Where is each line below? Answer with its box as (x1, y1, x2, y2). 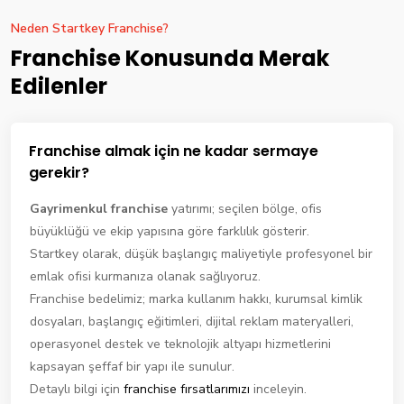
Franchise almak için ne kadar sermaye (29, 141, 318, 162)
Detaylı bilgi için (30, 381, 124, 399)
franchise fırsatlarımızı (124, 381, 250, 399)
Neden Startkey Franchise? (11, 20, 169, 38)
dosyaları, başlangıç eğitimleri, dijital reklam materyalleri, (30, 313, 353, 331)
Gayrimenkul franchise (30, 200, 168, 218)
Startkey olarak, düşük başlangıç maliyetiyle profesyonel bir (30, 245, 372, 263)
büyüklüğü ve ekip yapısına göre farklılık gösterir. (30, 223, 309, 241)
